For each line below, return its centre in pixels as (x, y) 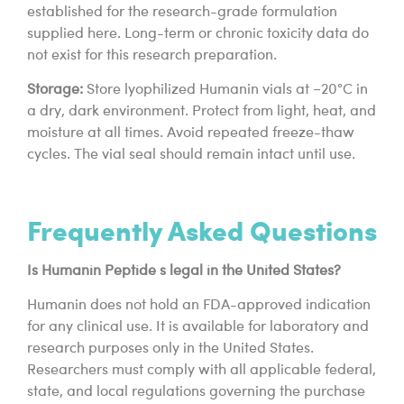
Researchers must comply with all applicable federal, (202, 371)
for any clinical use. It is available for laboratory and (198, 328)
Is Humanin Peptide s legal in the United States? (184, 271)
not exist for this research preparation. (152, 55)
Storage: (55, 91)
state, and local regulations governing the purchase (196, 393)
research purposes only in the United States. (170, 349)
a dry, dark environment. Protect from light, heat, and (202, 112)
